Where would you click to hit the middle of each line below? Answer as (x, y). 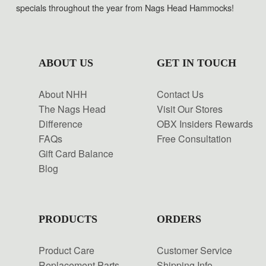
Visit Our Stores (189, 109)
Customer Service (194, 250)
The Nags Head (72, 109)
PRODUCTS (68, 219)
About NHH (63, 94)
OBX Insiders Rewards (205, 123)
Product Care (66, 250)
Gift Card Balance (76, 153)
